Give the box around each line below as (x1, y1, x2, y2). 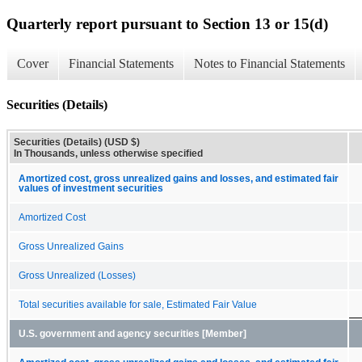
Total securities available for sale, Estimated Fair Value (19, 299, 257, 309)
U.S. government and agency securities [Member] (19, 328, 246, 339)
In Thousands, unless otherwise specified (14, 147, 203, 159)
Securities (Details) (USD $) (14, 136, 140, 148)
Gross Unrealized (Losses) (19, 270, 136, 280)
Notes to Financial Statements (194, 57, 345, 71)
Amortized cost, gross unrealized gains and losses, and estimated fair (19, 173, 339, 183)
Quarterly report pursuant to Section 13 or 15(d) (6, 15, 328, 32)
